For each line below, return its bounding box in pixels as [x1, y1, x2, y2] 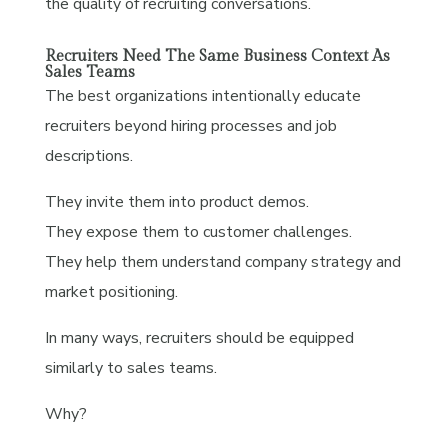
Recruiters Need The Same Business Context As [44, 46, 390, 66]
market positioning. [44, 280, 178, 303]
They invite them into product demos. [44, 190, 309, 213]
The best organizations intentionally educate [44, 84, 361, 107]
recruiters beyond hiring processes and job [44, 114, 337, 137]
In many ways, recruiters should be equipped [44, 326, 354, 349]
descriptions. [44, 144, 133, 167]
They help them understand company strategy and [44, 250, 401, 273]
